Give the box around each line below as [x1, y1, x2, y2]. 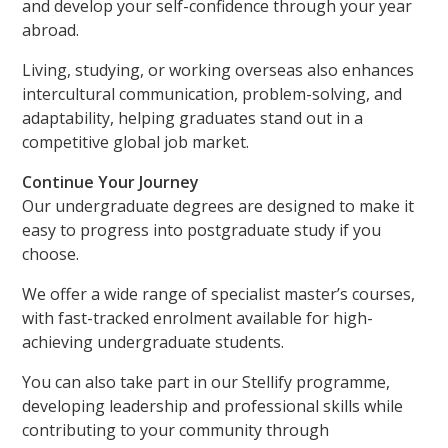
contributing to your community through [22, 419, 330, 442]
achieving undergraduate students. [22, 331, 285, 354]
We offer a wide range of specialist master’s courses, [22, 283, 416, 306]
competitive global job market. [22, 131, 250, 154]
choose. [22, 243, 80, 266]
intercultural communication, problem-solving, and [22, 83, 403, 106]
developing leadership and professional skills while [22, 395, 404, 418]
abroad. [22, 19, 80, 42]
